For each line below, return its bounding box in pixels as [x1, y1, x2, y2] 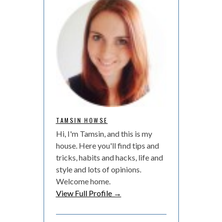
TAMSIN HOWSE [55, 115, 108, 124]
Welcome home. [55, 176, 111, 186]
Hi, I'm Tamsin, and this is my [55, 128, 152, 138]
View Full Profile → [55, 188, 121, 198]
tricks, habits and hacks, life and [55, 152, 163, 162]
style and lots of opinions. [55, 164, 141, 174]
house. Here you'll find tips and [55, 140, 159, 150]
